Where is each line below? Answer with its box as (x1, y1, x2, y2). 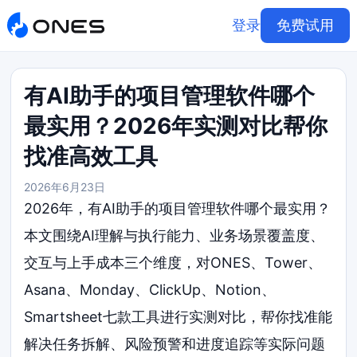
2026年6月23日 (24, 180, 106, 194)
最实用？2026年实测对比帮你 (24, 112, 328, 139)
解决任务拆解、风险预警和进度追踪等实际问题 (24, 335, 326, 352)
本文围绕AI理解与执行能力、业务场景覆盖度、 (24, 227, 325, 244)
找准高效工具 (24, 143, 159, 170)
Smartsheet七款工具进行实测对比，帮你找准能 (24, 308, 333, 325)
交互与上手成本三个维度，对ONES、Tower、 (24, 254, 323, 271)
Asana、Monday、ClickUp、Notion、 (24, 281, 277, 298)
